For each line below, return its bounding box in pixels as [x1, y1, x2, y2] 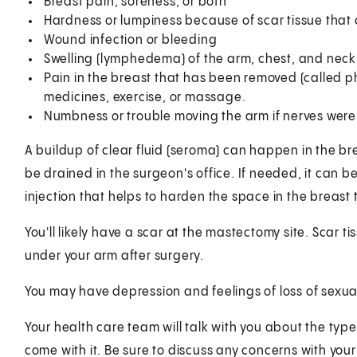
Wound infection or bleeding [43, 33, 218, 47]
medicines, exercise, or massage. [43, 90, 246, 104]
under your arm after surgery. [24, 249, 204, 263]
